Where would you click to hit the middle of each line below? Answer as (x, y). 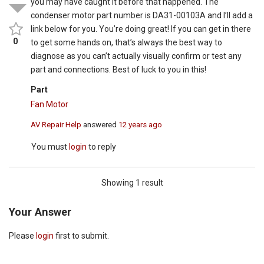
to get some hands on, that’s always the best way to (127, 43)
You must (50, 146)
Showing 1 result (132, 182)
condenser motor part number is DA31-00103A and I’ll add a (142, 16)
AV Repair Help (56, 124)
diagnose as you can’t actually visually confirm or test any (136, 56)
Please (22, 235)
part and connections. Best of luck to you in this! (119, 70)
